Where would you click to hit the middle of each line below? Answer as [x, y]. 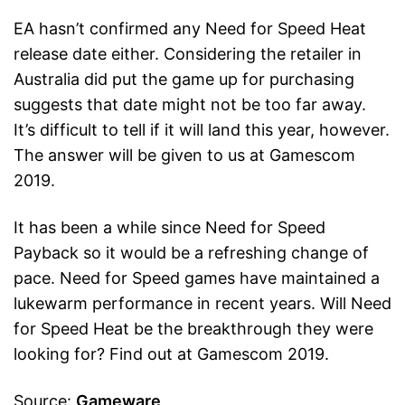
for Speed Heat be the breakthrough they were [193, 329]
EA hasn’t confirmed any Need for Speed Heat [190, 29]
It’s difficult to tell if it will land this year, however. [202, 130]
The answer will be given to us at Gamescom [184, 155]
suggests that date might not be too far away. [190, 105]
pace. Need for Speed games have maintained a [197, 278]
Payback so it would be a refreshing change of [191, 253]
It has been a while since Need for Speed [170, 228]
